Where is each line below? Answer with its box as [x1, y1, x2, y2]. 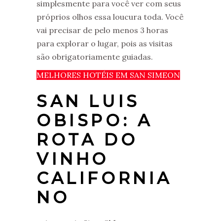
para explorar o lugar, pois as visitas [37, 38, 173, 48]
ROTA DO [37, 129, 138, 149]
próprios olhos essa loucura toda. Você [37, 11, 184, 22]
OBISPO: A [37, 110, 153, 130]
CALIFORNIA [37, 168, 173, 188]
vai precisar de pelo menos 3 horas [37, 25, 168, 35]
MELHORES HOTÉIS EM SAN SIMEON [37, 70, 180, 80]
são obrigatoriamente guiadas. [37, 51, 153, 62]
